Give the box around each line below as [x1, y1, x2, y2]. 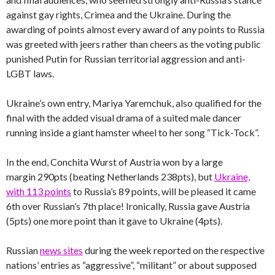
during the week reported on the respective [83, 244, 265, 256]
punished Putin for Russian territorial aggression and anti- [6, 52, 246, 64]
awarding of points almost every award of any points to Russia [6, 23, 265, 35]
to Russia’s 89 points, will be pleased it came [71, 185, 256, 197]
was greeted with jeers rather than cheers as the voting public [6, 37, 261, 50]
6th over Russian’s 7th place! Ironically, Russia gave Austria [6, 199, 250, 212]
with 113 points [6, 185, 71, 197]
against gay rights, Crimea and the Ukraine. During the [6, 8, 231, 20]
